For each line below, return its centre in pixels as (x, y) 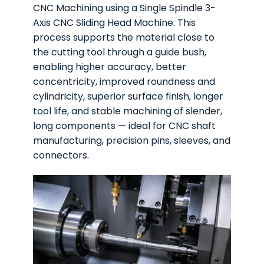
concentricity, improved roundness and (124, 81)
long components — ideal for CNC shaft (125, 126)
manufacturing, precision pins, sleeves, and (132, 140)
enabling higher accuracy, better (110, 67)
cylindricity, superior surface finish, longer (128, 96)
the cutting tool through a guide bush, (120, 52)
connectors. (61, 155)
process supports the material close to (124, 37)
